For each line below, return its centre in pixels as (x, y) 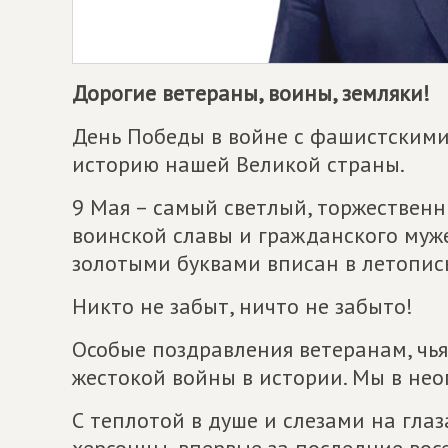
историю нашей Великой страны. (238, 163)
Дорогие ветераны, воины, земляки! (251, 92)
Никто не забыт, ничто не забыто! (242, 305)
